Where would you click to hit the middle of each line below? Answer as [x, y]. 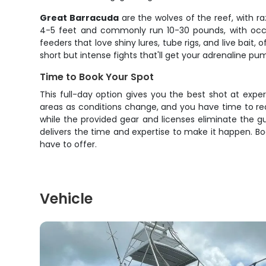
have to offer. [69, 144]
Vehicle [66, 199]
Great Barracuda [79, 18]
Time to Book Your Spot [97, 77]
